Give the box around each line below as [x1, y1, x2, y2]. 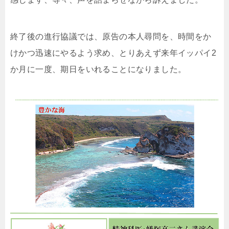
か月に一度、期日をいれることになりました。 [10, 65, 187, 74]
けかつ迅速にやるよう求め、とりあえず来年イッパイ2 [10, 49, 216, 58]
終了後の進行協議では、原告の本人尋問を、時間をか [10, 32, 212, 41]
